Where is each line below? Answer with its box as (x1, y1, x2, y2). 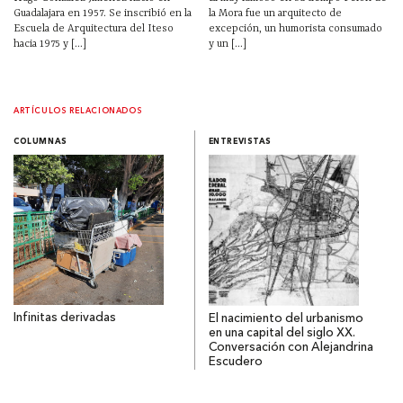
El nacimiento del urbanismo (208, 313, 363, 326)
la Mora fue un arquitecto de (208, 6, 342, 20)
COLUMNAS (13, 138, 67, 147)
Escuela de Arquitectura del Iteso (13, 22, 174, 35)
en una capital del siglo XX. (208, 327, 355, 340)
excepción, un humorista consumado (208, 22, 382, 35)
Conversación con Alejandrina (208, 342, 373, 354)
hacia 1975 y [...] (13, 37, 86, 50)
